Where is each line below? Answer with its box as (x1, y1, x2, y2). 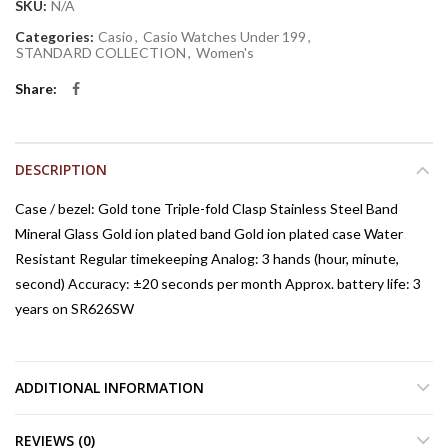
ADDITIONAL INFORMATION (15, 378, 204, 397)
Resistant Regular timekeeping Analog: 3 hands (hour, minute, (15, 250, 399, 267)
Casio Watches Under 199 (143, 28, 306, 45)
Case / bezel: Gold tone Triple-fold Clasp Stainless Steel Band (15, 200, 398, 217)
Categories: (15, 28, 97, 45)
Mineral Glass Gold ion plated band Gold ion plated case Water (15, 225, 403, 242)
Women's (196, 44, 254, 61)
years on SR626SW (15, 300, 134, 317)
